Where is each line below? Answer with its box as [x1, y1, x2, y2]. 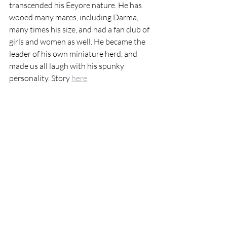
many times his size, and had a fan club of [9, 24, 151, 34]
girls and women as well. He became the [9, 36, 147, 47]
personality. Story [9, 72, 71, 83]
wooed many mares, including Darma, [9, 12, 140, 22]
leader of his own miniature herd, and [9, 48, 139, 59]
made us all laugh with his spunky [9, 60, 126, 71]
